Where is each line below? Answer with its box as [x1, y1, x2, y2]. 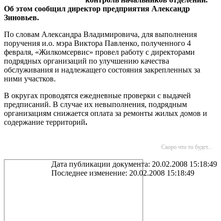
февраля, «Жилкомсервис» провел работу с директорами [4, 48, 195, 56]
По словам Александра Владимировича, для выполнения [4, 30, 197, 38]
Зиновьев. [4, 13, 39, 22]
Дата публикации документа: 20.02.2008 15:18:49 [51, 160, 217, 168]
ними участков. [4, 74, 56, 83]
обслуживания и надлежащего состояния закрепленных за [4, 66, 200, 74]
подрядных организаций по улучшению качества [4, 57, 169, 65]
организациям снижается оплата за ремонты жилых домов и [4, 109, 207, 117]
